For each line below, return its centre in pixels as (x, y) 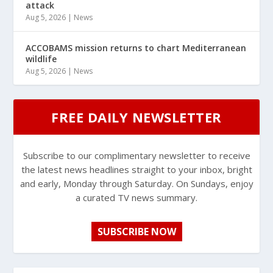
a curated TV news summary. (136, 198)
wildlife (41, 59)
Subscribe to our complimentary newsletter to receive (136, 156)
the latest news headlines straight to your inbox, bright (136, 170)
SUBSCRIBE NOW (136, 232)
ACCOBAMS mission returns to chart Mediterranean (136, 48)
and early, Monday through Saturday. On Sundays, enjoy (136, 184)
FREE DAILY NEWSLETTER (136, 117)
